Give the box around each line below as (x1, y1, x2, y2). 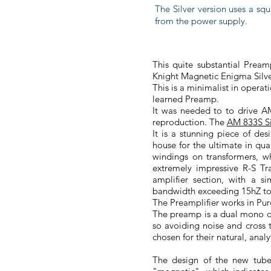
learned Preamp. (152, 93, 226, 105)
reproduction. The (152, 116, 227, 128)
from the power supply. (155, 15, 250, 27)
